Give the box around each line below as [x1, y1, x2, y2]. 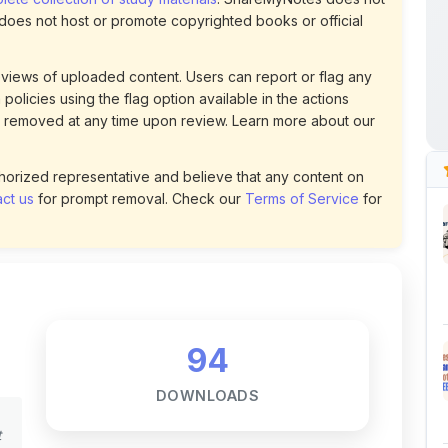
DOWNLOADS [155, 259, 260, 276]
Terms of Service [245, 62, 359, 79]
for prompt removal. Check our [34, 62, 245, 79]
